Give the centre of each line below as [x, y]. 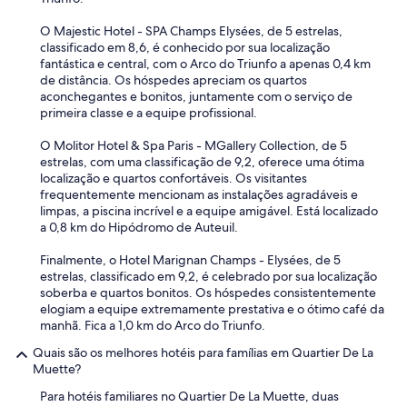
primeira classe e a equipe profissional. [149, 113]
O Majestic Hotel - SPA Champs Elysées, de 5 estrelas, [191, 31]
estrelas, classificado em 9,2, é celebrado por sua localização [208, 276]
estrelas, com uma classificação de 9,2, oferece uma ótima [202, 162]
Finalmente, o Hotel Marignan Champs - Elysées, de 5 [190, 260]
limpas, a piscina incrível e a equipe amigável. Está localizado [209, 211]
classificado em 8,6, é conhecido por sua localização [185, 47]
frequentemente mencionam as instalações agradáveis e [199, 194]
